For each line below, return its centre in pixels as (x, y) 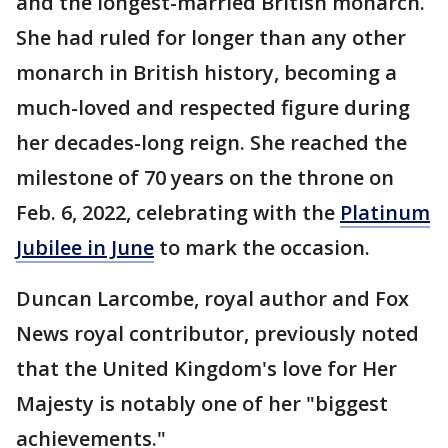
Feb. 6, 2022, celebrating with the (178, 212)
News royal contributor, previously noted (217, 333)
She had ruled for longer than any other (211, 37)
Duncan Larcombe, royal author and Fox (212, 298)
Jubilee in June (85, 247)
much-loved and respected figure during (213, 107)
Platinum (385, 212)
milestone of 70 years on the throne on (205, 177)
